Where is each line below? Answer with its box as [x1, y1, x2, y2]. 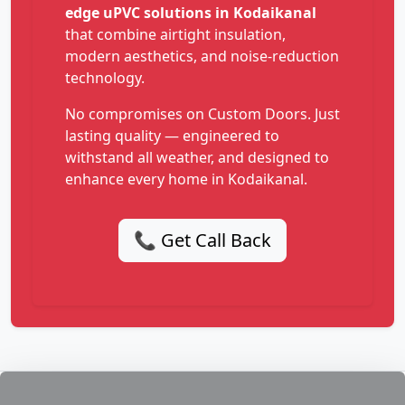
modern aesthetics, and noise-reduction [65, 46, 339, 67]
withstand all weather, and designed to [65, 147, 329, 168]
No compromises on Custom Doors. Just [65, 104, 340, 125]
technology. [65, 68, 145, 89]
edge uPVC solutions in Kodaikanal [65, 3, 316, 24]
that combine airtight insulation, [65, 24, 286, 45]
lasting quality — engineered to [65, 126, 279, 146]
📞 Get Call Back [134, 228, 271, 253]
